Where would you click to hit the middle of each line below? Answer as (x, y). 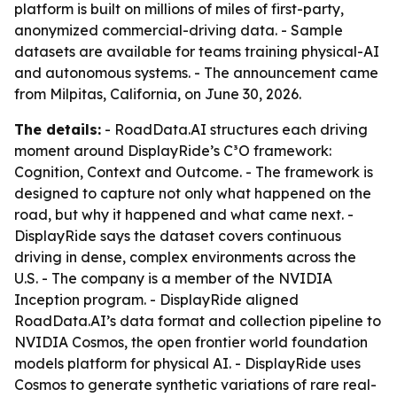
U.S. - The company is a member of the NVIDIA (173, 278)
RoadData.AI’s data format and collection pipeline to (198, 321)
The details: (58, 129)
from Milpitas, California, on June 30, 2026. (158, 94)
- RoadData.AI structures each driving (234, 129)
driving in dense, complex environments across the (185, 257)
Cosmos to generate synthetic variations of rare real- (195, 385)
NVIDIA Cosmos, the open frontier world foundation (191, 342)
